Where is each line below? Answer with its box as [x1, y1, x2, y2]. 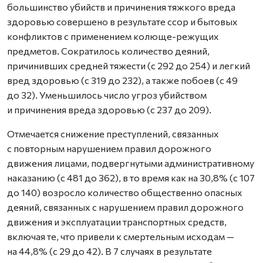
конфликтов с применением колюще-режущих [7, 31, 219, 42]
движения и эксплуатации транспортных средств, [7, 216, 227, 227]
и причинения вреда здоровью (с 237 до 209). [7, 104, 211, 115]
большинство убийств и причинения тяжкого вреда [7, 1, 235, 12]
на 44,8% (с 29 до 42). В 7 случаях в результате [7, 245, 212, 257]
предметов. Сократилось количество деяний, [7, 45, 210, 56]
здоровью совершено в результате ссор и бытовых [7, 16, 238, 27]
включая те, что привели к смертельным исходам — [7, 231, 234, 242]
